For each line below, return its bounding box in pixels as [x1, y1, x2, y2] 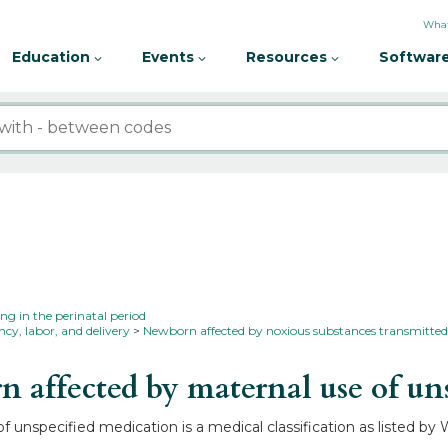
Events [142, 48, 198, 66]
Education [12, 48, 94, 66]
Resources [246, 48, 331, 66]
